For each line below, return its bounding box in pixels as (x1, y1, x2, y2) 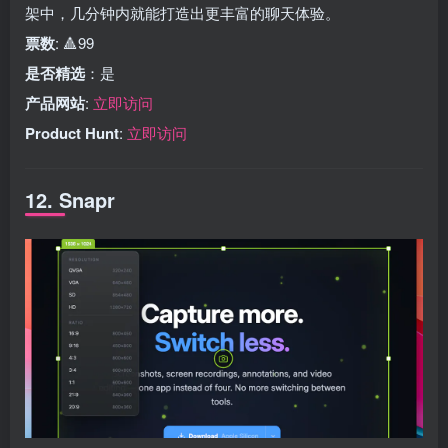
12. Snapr (25, 185, 115, 214)
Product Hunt (25, 122, 119, 144)
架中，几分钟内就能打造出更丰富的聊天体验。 (25, 2, 340, 23)
